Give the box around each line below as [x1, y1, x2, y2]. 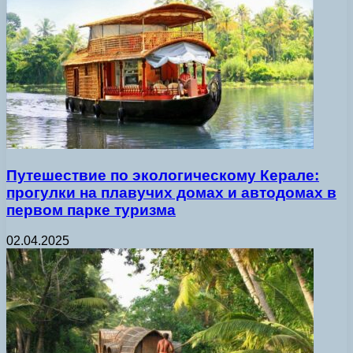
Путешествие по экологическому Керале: [6, 166, 319, 184]
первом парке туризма [6, 201, 176, 218]
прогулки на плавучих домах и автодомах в [6, 184, 336, 201]
